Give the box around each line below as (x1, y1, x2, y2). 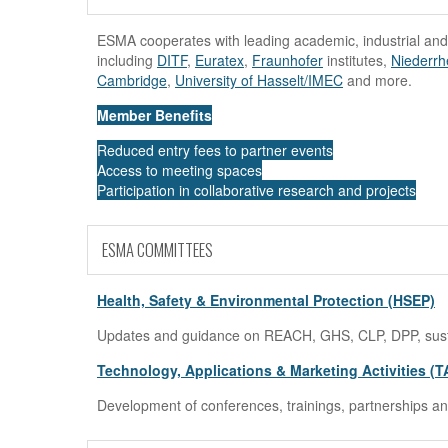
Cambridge (97, 70, 167, 91)
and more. (343, 70, 412, 91)
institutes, (323, 50, 391, 71)
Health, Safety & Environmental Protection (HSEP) (97, 290, 435, 311)
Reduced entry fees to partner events (97, 140, 333, 161)
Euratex (195, 50, 244, 71)
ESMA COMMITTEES (102, 237, 213, 263)
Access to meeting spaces (97, 160, 262, 181)
